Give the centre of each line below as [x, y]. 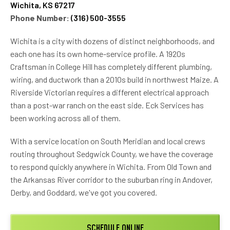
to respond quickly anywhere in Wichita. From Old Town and [111, 166]
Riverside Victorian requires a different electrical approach [110, 92]
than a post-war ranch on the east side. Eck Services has [107, 105]
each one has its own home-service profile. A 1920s [98, 53]
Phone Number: [40, 17]
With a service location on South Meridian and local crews [108, 141]
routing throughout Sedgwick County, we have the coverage [112, 154]
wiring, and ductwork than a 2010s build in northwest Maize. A [114, 79]
